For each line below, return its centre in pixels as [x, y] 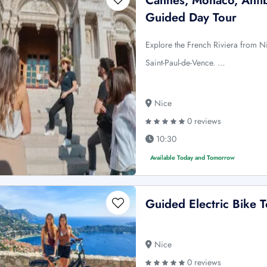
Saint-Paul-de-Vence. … [186, 63]
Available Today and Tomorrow [193, 158]
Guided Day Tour [191, 18]
